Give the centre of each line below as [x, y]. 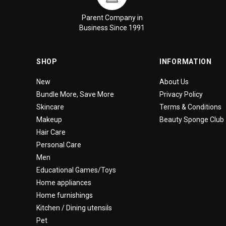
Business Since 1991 [112, 27]
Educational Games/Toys [76, 170]
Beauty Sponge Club [192, 119]
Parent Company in [112, 17]
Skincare [50, 107]
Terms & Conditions [190, 107]
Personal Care [59, 145]
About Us [174, 81]
